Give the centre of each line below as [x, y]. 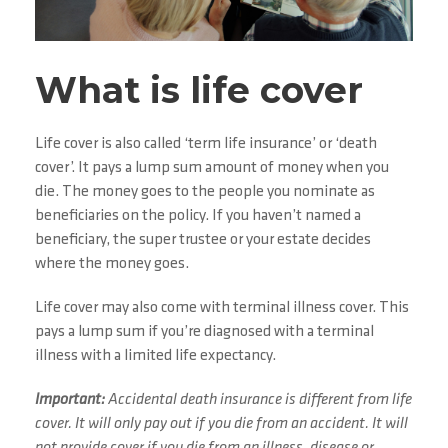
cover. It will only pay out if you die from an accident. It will [221, 424]
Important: [71, 400]
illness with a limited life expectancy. [155, 356]
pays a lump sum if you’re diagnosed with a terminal [204, 332]
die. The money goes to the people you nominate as [205, 192]
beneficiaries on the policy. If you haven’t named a [198, 216]
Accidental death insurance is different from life [260, 400]
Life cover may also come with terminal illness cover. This [222, 308]
